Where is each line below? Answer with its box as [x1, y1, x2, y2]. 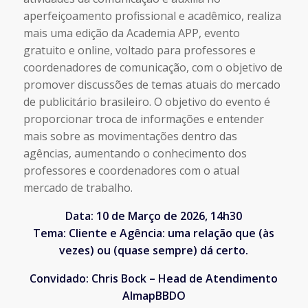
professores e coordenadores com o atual [23, 163, 239, 178]
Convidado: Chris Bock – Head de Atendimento [30, 271, 278, 286]
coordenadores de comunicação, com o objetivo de [23, 60, 283, 75]
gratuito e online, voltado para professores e [23, 43, 256, 58]
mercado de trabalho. [23, 180, 133, 195]
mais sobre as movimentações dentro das [23, 129, 237, 144]
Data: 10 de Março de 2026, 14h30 [65, 208, 243, 223]
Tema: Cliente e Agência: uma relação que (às [33, 225, 275, 241]
